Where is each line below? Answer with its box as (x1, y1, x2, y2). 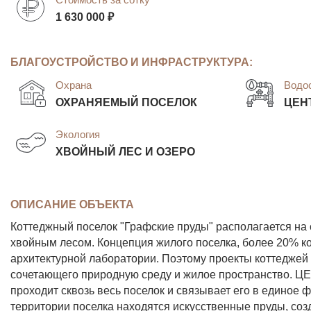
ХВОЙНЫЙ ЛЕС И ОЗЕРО (56, 145, 195, 158)
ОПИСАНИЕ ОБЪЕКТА (10, 197, 134, 210)
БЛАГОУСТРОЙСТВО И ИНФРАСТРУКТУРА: (10, 56, 253, 69)
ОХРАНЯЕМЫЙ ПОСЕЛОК (56, 95, 197, 108)
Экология (56, 128, 100, 141)
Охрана (56, 78, 92, 91)
